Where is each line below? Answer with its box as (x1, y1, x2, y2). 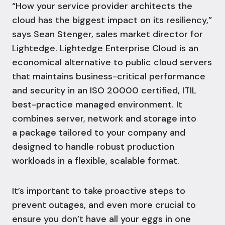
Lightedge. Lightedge (12, 42, 105, 55)
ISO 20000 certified (90, 84, 178, 97)
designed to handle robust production (12, 141, 174, 153)
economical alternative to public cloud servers (12, 56, 212, 69)
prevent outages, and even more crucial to (12, 199, 196, 211)
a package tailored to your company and (12, 127, 185, 139)
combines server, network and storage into (12, 113, 196, 125)
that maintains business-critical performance (12, 70, 205, 83)
